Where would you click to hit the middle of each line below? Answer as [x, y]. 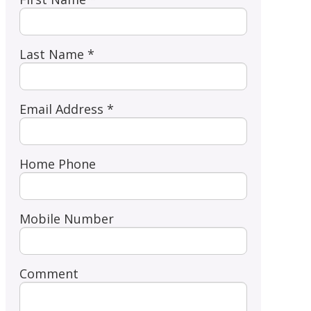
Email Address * [66, 109]
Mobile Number [66, 218]
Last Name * [57, 54]
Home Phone [57, 163]
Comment [49, 273]
